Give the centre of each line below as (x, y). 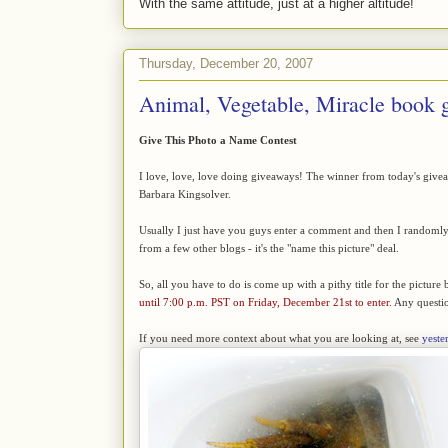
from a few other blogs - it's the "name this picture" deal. (269, 247)
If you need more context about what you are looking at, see (280, 337)
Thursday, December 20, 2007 (226, 64)
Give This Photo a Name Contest (218, 139)
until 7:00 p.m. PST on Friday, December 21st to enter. (265, 301)
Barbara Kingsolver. (185, 193)
